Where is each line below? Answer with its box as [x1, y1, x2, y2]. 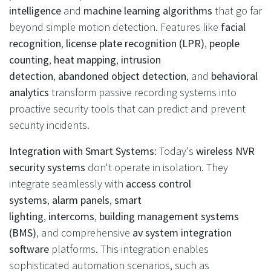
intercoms [48, 209, 94, 223]
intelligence [9, 4, 61, 18]
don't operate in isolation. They [85, 160, 228, 174]
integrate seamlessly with [9, 177, 126, 191]
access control [126, 177, 191, 191]
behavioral [211, 69, 258, 83]
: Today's [154, 144, 196, 158]
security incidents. [9, 118, 90, 132]
